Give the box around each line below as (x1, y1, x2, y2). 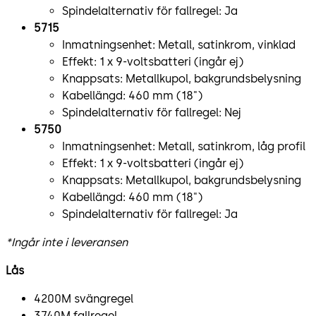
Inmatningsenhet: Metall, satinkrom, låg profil (62, 139, 305, 153)
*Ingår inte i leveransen (6, 235, 128, 249)
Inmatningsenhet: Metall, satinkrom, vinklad (62, 37, 296, 51)
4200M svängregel (34, 291, 133, 305)
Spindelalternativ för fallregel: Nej (62, 105, 241, 119)
